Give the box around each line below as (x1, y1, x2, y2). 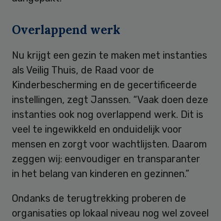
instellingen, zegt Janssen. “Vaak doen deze (12, 93, 208, 106)
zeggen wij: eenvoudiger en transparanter (12, 152, 200, 165)
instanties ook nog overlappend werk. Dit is (12, 108, 203, 120)
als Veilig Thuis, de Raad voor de (12, 64, 154, 76)
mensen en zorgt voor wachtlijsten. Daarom (12, 138, 207, 150)
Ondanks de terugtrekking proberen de (12, 192, 186, 204)
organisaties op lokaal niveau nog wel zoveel (12, 207, 209, 219)
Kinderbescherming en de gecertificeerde (12, 78, 197, 91)
